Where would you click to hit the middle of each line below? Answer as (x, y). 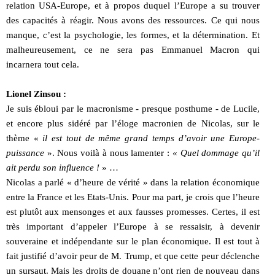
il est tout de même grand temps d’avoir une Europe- (151, 138)
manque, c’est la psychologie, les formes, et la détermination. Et (133, 35)
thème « (25, 138)
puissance (25, 153)
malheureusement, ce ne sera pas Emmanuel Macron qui (133, 49)
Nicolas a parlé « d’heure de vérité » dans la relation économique (133, 182)
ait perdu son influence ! (53, 167)
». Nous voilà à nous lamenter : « (112, 153)
